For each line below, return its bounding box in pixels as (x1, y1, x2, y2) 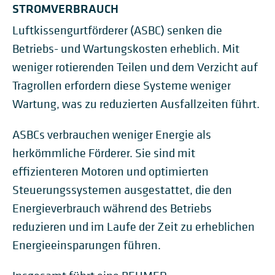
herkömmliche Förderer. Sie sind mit (12, 145, 195, 161)
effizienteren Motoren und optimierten (12, 164, 209, 179)
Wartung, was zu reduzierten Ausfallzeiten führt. (12, 96, 260, 112)
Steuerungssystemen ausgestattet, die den (12, 182, 232, 198)
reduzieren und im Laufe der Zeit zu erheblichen (12, 219, 255, 234)
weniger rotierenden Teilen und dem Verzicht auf (12, 60, 258, 75)
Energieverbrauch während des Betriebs (12, 201, 212, 216)
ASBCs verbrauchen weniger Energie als (12, 127, 211, 142)
